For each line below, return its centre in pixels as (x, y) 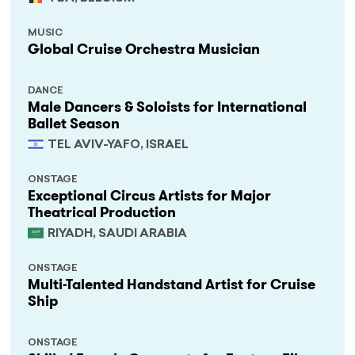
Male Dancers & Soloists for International (168, 107)
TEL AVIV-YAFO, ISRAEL (119, 146)
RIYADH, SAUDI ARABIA (118, 235)
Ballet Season (74, 124)
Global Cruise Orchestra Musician (144, 50)
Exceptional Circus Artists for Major (150, 196)
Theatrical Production (102, 213)
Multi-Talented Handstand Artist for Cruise (173, 285)
